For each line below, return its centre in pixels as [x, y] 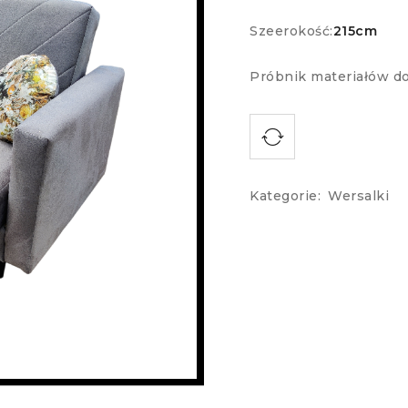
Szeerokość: [291, 31]
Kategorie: [285, 196]
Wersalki [358, 196]
